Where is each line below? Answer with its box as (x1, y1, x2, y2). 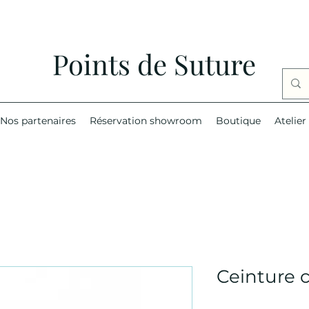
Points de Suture (52, 46, 256, 82)
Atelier (274, 114, 306, 127)
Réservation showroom (89, 114, 202, 127)
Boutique (215, 114, 261, 127)
